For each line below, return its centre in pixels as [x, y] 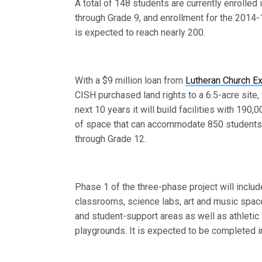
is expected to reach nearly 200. [140, 32]
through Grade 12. [111, 139]
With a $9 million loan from [130, 80]
